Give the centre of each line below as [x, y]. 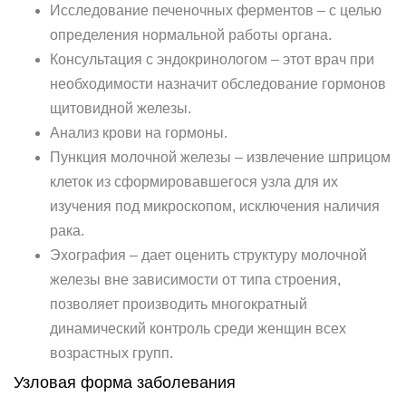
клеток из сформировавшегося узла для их [194, 182]
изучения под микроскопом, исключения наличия [215, 206]
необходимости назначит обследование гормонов [218, 84]
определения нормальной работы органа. [191, 35]
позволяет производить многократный [179, 304]
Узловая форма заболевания [125, 382]
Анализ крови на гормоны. [139, 133]
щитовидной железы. [121, 108]
